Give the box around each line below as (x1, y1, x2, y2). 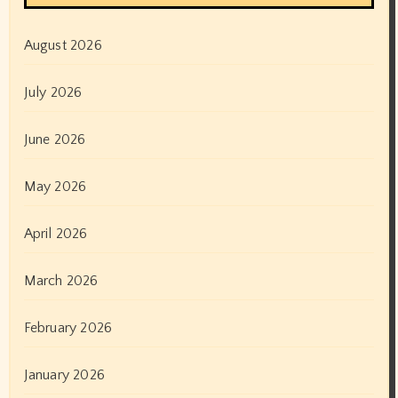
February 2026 (23, 319, 113, 336)
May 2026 (23, 178, 87, 195)
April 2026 (23, 225, 88, 242)
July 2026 (23, 84, 83, 100)
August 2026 (23, 36, 102, 53)
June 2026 (23, 131, 86, 147)
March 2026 (23, 272, 99, 289)
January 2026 (23, 366, 105, 383)
